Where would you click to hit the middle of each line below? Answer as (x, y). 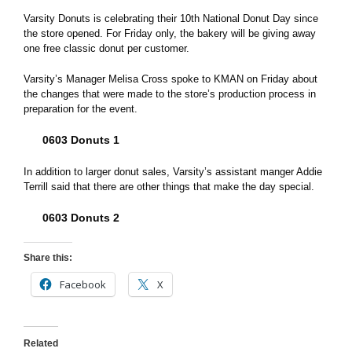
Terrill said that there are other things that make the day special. (169, 187)
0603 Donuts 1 (81, 140)
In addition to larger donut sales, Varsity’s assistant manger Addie (173, 172)
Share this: (48, 258)
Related (41, 343)
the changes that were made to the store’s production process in (170, 94)
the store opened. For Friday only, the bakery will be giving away (170, 33)
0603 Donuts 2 (81, 218)
